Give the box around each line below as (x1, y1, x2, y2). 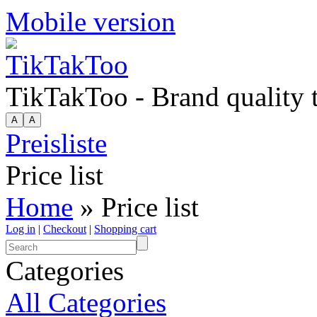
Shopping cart (94, 223, 156, 235)
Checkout (43, 223, 86, 235)
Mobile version (6, 6, 175, 37)
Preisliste (6, 128, 107, 158)
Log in (6, 223, 35, 235)
